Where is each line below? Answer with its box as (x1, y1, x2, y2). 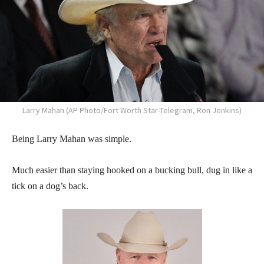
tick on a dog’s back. (12, 180, 88, 191)
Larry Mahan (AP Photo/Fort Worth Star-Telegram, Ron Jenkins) (22, 104, 242, 115)
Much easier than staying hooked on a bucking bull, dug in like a (12, 164, 252, 175)
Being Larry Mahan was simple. (12, 133, 131, 144)
